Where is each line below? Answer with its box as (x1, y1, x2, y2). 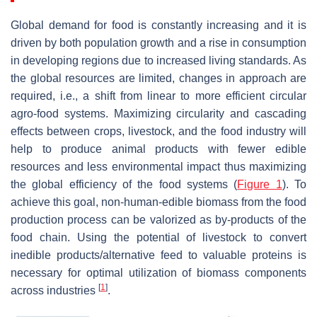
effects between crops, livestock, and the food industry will (11, 125, 306, 137)
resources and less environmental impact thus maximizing (11, 160, 306, 173)
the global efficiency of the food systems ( (11, 178, 238, 190)
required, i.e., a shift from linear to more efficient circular (11, 89, 306, 102)
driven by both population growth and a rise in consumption (11, 36, 306, 49)
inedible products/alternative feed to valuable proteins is (11, 248, 306, 261)
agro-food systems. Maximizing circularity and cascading (11, 107, 306, 120)
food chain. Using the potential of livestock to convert (11, 231, 306, 243)
